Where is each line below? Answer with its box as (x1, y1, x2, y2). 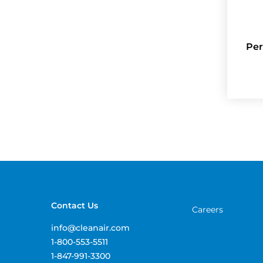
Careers (192, 204, 223, 215)
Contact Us (51, 200, 98, 211)
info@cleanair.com (51, 222, 130, 233)
